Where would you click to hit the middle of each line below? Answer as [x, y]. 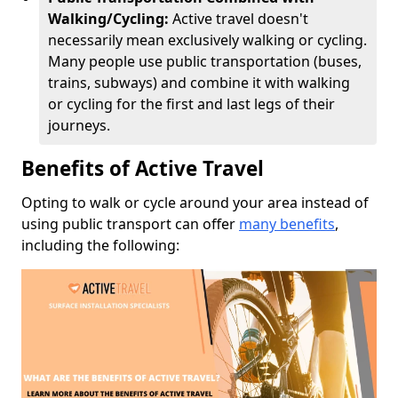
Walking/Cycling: [110, 18]
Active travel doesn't [240, 18]
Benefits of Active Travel [143, 168]
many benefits [287, 223]
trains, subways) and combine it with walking [199, 82]
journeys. [79, 125]
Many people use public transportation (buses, [205, 61]
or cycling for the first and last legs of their [191, 103]
